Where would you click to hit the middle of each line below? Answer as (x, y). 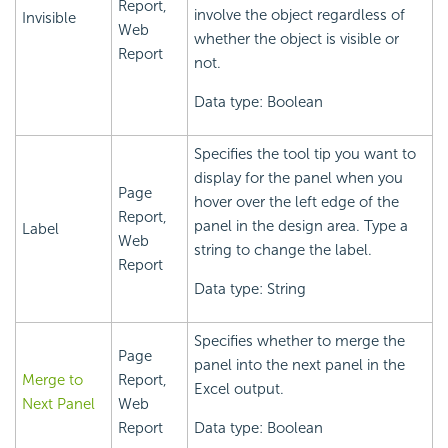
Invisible (49, 18)
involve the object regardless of (299, 15)
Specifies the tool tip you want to (305, 154)
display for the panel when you (298, 178)
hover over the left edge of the (296, 202)
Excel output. (239, 389)
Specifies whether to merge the (299, 341)
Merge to (52, 380)
